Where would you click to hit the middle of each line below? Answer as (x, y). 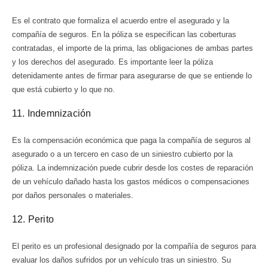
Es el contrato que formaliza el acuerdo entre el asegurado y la (121, 20)
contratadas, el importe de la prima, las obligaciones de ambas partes (133, 48)
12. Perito (33, 220)
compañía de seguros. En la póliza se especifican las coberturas (124, 34)
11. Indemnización (52, 114)
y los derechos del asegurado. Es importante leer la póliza (112, 62)
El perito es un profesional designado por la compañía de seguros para (134, 246)
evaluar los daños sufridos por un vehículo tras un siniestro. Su (121, 260)
